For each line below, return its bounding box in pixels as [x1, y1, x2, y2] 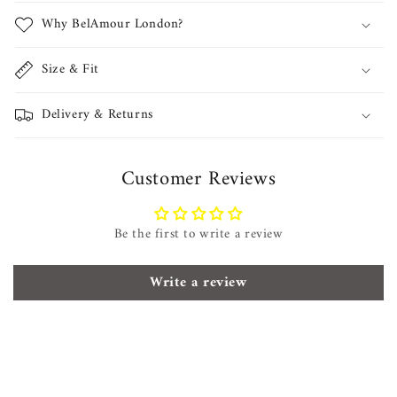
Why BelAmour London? [42, 12, 183, 36]
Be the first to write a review [113, 222, 284, 246]
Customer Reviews [121, 161, 276, 197]
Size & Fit [42, 57, 99, 82]
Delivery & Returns [42, 102, 153, 127]
